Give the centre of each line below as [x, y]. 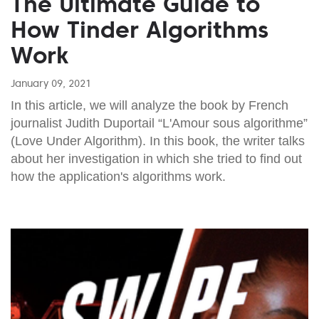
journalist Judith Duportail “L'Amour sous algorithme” [159, 123]
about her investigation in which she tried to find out [156, 158]
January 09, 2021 [51, 83]
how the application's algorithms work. [118, 176]
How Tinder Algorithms [140, 30]
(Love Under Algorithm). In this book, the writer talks [158, 141]
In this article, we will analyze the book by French [150, 105]
